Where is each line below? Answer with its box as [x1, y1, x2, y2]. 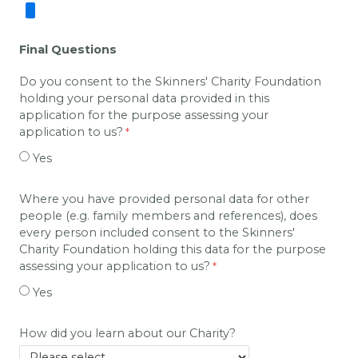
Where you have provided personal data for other [19, 191, 309, 206]
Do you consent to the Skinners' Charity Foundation [19, 74, 321, 89]
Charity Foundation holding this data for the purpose [19, 241, 326, 257]
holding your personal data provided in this [19, 90, 269, 105]
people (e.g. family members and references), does [19, 208, 317, 223]
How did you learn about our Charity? [19, 325, 236, 340]
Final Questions [19, 42, 117, 57]
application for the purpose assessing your [19, 107, 268, 122]
